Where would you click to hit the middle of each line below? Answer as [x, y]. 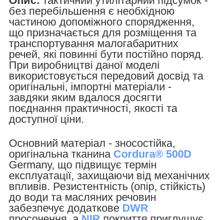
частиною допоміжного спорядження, [102, 22]
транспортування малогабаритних [94, 43]
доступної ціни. [46, 119]
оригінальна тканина [61, 154]
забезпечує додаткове [66, 208]
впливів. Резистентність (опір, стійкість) [107, 186]
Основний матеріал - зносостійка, [92, 143]
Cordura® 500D [152, 154]
